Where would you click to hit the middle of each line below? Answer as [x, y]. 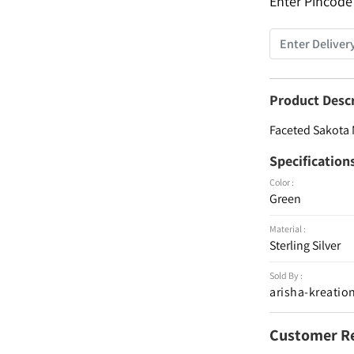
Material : [288, 229]
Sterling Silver [305, 245]
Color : [282, 182]
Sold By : [286, 275]
